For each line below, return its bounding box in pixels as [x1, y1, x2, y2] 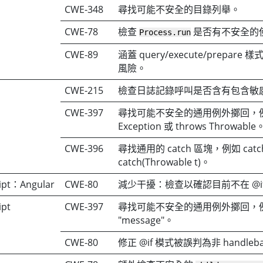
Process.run [139, 27, 191, 37]
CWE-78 [65, 25, 99, 38]
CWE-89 [65, 48, 99, 61]
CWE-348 [65, 2, 104, 16]
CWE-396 [65, 141, 104, 155]
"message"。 [118, 213, 174, 227]
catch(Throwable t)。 [118, 155, 211, 168]
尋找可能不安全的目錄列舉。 [118, 2, 241, 16]
